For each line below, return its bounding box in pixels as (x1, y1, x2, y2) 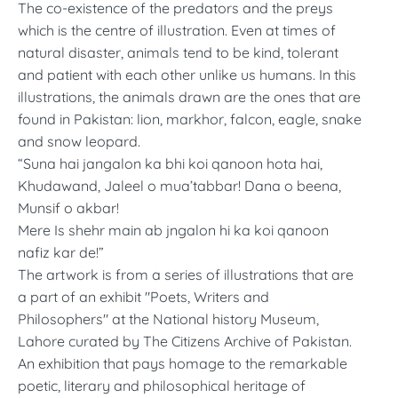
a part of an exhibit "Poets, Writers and (18, 288, 269, 306)
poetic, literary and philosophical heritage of (18, 377, 306, 394)
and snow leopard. (18, 132, 140, 150)
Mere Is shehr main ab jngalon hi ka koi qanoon (18, 221, 329, 239)
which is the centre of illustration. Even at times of (18, 21, 336, 39)
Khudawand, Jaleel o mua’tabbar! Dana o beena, (18, 177, 341, 195)
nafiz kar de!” (18, 243, 104, 261)
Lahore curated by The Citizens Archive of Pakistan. (18, 332, 352, 350)
